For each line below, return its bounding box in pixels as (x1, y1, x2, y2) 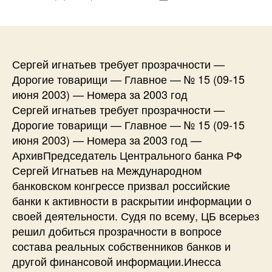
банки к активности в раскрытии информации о (12, 192, 251, 208)
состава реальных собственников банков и (12, 237, 231, 254)
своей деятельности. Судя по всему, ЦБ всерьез (12, 207, 259, 223)
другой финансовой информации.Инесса (12, 253, 221, 269)
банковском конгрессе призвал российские (12, 177, 230, 193)
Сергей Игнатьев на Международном (12, 161, 202, 178)
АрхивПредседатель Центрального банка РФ (12, 146, 242, 163)
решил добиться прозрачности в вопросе (12, 222, 222, 239)
